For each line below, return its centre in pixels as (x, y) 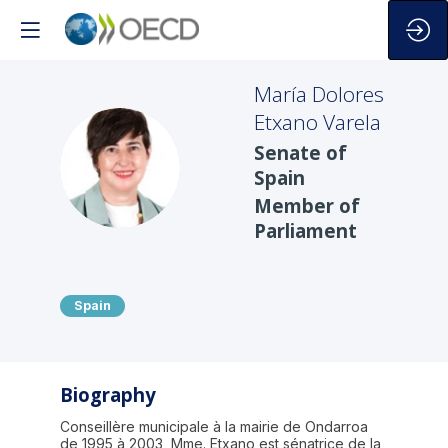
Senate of (300, 152)
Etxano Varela (317, 122)
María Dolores (319, 94)
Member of (307, 206)
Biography (108, 395)
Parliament (305, 231)
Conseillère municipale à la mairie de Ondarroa (214, 427)
